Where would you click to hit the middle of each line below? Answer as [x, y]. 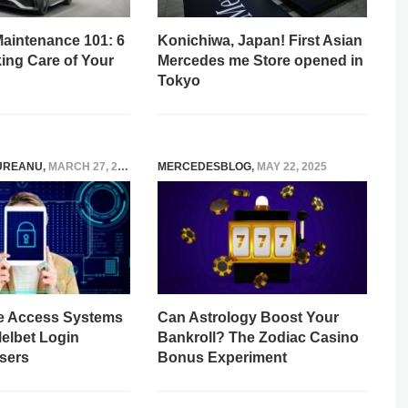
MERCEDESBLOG [204, 167]
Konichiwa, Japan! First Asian [260, 40]
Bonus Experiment [222, 357]
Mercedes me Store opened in [260, 60]
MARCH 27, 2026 [83, 167]
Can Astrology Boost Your [248, 317]
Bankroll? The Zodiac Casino [258, 337]
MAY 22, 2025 [292, 167]
